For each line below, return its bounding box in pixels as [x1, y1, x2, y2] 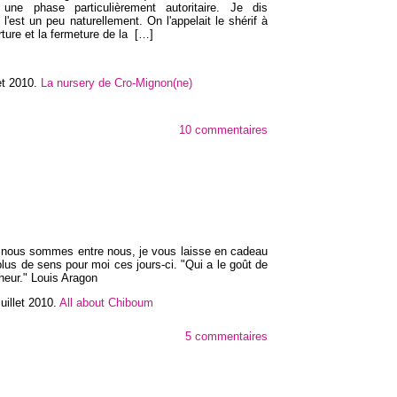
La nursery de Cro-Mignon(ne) [41, 76, 192, 90]
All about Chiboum [59, 296, 153, 310]
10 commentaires [179, 123, 268, 137]
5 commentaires [185, 329, 268, 343]
